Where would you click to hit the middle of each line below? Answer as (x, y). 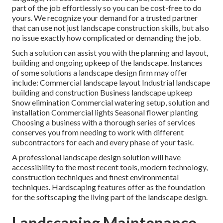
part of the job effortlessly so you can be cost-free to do (107, 8)
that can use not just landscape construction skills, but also (111, 28)
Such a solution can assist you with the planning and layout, (110, 53)
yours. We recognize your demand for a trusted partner (105, 18)
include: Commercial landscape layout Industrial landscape (111, 83)
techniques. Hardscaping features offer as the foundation (109, 187)
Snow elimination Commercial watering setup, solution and (111, 103)
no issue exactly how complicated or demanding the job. (106, 38)
